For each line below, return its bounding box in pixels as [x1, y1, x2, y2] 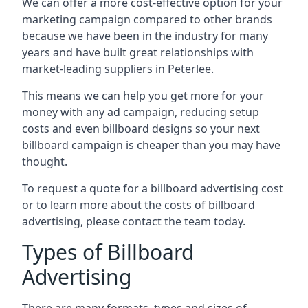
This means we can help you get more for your [22, 87, 264, 103]
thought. [22, 153, 67, 169]
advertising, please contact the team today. [22, 213, 245, 229]
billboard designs [102, 120, 192, 136]
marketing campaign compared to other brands [22, 11, 272, 27]
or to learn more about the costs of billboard [22, 197, 255, 212]
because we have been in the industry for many [22, 27, 268, 43]
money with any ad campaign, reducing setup [22, 104, 259, 120]
